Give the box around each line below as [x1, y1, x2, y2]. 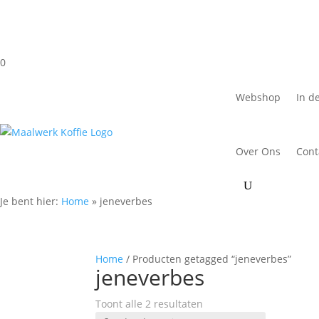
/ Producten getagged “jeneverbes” [123, 252, 292, 266]
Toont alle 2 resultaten [95, 297, 204, 310]
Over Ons [236, 145, 281, 158]
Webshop [236, 90, 281, 104]
